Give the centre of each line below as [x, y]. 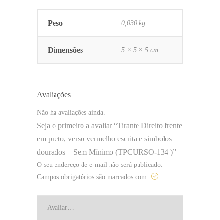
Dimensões [65, 50]
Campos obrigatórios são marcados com [93, 177]
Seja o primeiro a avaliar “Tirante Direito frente [110, 125]
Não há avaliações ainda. [71, 112]
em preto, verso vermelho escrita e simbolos [104, 138]
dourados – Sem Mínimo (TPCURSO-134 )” [107, 152]
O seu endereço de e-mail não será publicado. [100, 165]
